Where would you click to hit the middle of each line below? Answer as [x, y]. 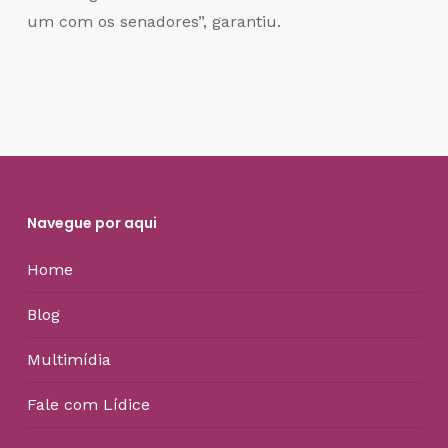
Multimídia [68, 360]
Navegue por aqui [91, 223]
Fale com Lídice [88, 405]
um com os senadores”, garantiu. [153, 22]
